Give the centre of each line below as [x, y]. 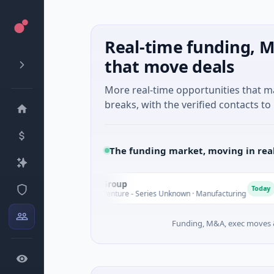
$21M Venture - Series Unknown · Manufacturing [121, 193]
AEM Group [62, 184]
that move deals [169, 66]
